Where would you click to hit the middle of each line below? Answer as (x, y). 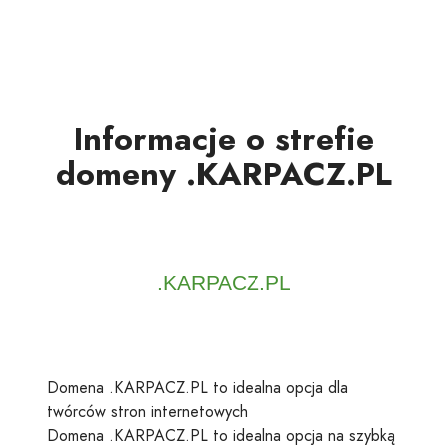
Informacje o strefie (224, 139)
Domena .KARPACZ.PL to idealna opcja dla (197, 387)
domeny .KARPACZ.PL (224, 174)
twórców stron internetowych (147, 411)
